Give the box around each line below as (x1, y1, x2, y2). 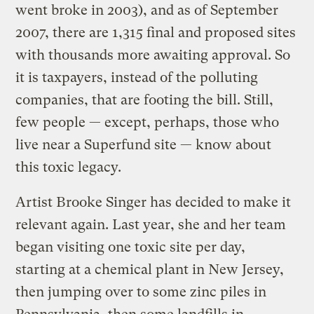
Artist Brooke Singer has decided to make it (15, 193, 292, 210)
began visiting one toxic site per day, (15, 238, 246, 255)
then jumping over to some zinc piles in (15, 283, 267, 300)
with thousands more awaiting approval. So (15, 46, 291, 63)
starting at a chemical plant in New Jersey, (15, 261, 285, 278)
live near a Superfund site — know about (15, 136, 272, 153)
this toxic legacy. (15, 158, 122, 175)
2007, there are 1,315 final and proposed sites (15, 24, 296, 41)
